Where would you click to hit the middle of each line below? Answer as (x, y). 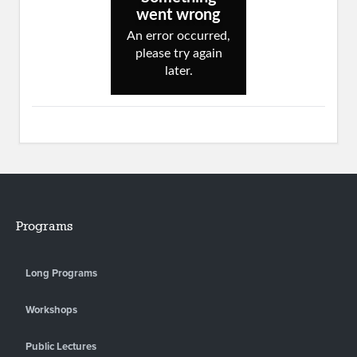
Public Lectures (61, 346)
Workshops (51, 310)
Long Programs (61, 273)
